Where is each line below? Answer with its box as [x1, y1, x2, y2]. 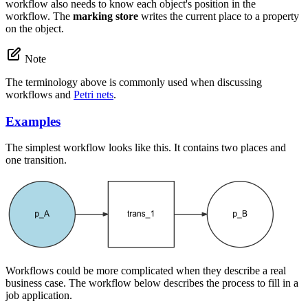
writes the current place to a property [138, 10, 299, 22]
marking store [73, 10, 138, 22]
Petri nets [74, 88, 113, 100]
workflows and [5, 88, 74, 100]
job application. [5, 289, 72, 302]
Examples [5, 113, 60, 129]
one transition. [5, 154, 67, 166]
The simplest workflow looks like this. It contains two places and [5, 142, 286, 154]
